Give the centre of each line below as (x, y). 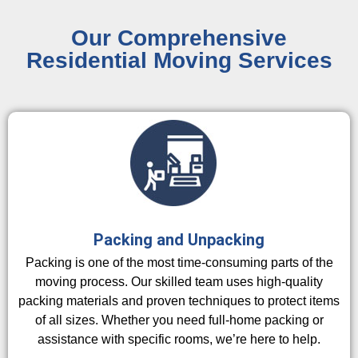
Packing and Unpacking (179, 239)
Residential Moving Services (179, 60)
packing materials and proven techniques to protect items (179, 300)
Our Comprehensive (179, 38)
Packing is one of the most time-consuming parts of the (179, 262)
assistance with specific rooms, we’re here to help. (179, 339)
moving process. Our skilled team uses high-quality (179, 281)
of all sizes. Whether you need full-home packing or (179, 320)
